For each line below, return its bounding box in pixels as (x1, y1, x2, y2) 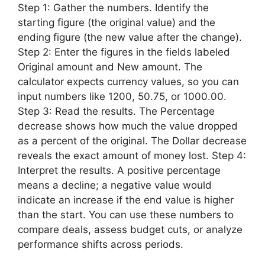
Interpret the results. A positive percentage (18, 164, 221, 176)
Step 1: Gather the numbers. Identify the (18, 1, 209, 14)
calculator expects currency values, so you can (18, 75, 239, 88)
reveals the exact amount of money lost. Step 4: (18, 149, 246, 161)
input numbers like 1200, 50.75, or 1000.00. (18, 90, 227, 102)
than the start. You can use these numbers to (18, 208, 234, 221)
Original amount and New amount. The (18, 60, 202, 73)
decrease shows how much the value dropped (18, 119, 238, 132)
